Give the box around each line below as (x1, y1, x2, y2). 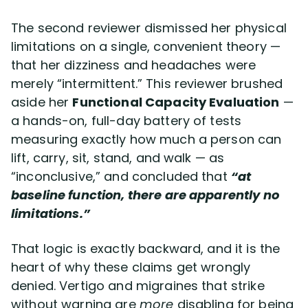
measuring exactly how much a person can (11, 130, 282, 148)
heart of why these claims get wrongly (11, 258, 251, 276)
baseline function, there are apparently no (11, 186, 279, 203)
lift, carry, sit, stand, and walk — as (11, 148, 225, 166)
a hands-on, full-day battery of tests (11, 111, 242, 129)
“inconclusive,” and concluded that (11, 167, 231, 185)
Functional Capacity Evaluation (72, 93, 280, 111)
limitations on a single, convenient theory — (11, 37, 281, 55)
